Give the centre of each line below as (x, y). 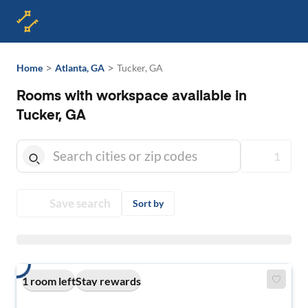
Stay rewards (108, 280)
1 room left (49, 280)
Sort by (148, 203)
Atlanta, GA (80, 68)
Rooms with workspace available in (132, 97)
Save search (80, 203)
